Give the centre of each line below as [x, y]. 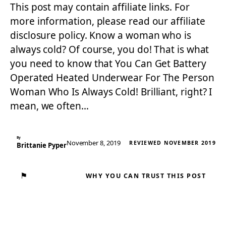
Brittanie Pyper [42, 145]
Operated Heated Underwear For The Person [112, 78]
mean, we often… [49, 106]
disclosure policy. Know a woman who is [101, 35]
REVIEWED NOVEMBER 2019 [173, 143]
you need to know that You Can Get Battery [108, 64]
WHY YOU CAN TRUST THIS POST [146, 176]
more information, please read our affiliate [108, 21]
